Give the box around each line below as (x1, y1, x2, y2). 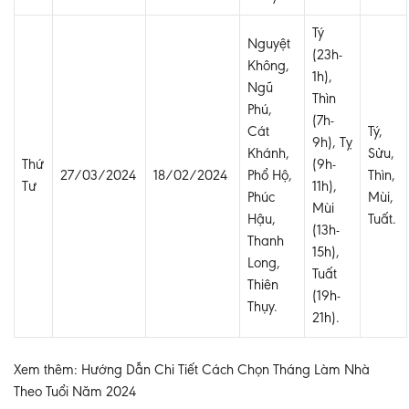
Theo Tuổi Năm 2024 (14, 384, 136, 400)
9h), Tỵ (312, 135, 352, 151)
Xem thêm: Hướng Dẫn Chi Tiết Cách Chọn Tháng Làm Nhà (14, 362, 370, 378)
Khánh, (247, 146, 289, 162)
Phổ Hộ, (247, 168, 292, 184)
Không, (247, 58, 289, 74)
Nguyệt (247, 37, 290, 52)
